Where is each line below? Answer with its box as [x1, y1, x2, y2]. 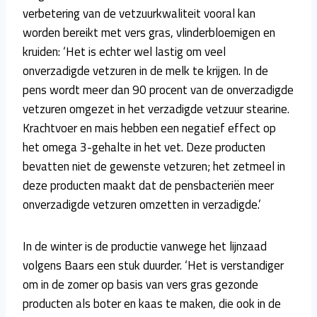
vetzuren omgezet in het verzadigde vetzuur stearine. [23, 99, 289, 118]
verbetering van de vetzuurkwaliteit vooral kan [23, 4, 255, 23]
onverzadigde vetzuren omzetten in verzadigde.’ [23, 195, 261, 214]
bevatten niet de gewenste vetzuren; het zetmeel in [23, 156, 285, 175]
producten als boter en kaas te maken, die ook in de [23, 294, 281, 313]
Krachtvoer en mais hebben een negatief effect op [23, 118, 276, 137]
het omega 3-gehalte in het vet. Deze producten [23, 137, 265, 156]
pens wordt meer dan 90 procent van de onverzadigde [23, 80, 294, 99]
